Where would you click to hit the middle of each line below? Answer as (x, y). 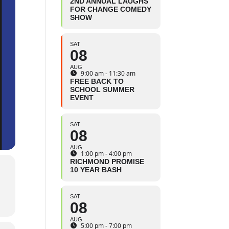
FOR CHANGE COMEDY (111, 9)
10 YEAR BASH (96, 170)
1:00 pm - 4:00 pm (107, 154)
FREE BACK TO (97, 82)
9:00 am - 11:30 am (108, 74)
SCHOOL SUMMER (102, 90)
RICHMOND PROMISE (107, 162)
